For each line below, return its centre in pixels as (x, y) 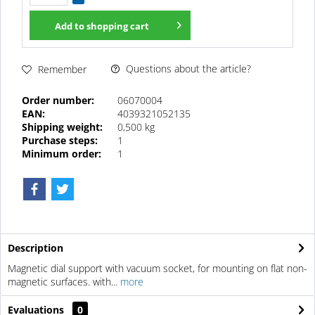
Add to (69, 26)
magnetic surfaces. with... (63, 282)
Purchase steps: (60, 141)
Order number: (58, 101)
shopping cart (117, 26)
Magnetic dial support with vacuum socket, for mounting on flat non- (157, 269)
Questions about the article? (187, 69)
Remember (62, 69)
